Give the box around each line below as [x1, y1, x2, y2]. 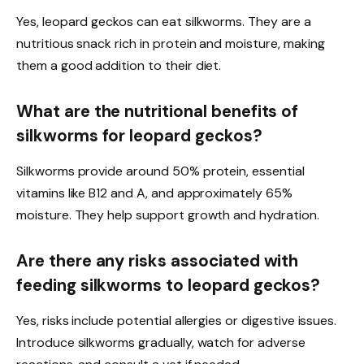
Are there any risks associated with [16, 249, 299, 271]
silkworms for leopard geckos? [16, 124, 262, 146]
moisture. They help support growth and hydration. [16, 206, 319, 224]
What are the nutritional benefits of [16, 100, 299, 122]
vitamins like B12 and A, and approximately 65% [16, 184, 292, 202]
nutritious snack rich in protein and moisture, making [16, 34, 325, 52]
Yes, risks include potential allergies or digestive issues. [16, 312, 337, 330]
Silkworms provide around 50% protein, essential [16, 162, 305, 180]
